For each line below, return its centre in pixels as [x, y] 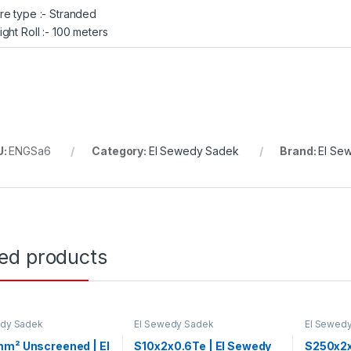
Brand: [299, 151]
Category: [120, 151]
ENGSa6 [30, 151]
